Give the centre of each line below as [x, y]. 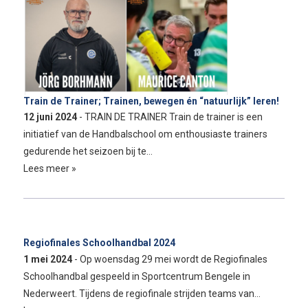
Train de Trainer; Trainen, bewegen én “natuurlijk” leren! [151, 101]
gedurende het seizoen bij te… [88, 152]
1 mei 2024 [48, 260]
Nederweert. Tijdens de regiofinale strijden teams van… [142, 294]
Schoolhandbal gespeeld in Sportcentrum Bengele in [136, 277]
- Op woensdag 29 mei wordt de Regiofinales [170, 260]
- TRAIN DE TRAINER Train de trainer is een [170, 117]
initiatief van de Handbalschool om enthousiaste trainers [145, 134]
